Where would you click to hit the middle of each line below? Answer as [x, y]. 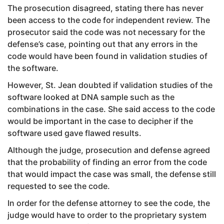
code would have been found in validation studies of [107, 56]
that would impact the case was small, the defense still [112, 174]
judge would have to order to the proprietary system [107, 215]
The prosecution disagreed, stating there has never [105, 8]
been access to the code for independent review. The [109, 20]
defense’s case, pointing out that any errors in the [102, 44]
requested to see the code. [59, 186]
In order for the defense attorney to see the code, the [109, 203]
